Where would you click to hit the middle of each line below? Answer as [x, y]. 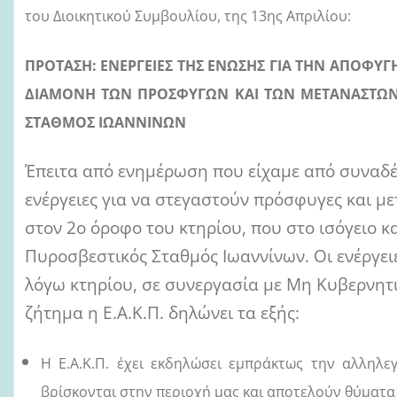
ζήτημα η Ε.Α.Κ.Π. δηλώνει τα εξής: [162, 312]
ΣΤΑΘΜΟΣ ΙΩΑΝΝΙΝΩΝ [105, 122]
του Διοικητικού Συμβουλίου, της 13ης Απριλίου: [188, 16]
